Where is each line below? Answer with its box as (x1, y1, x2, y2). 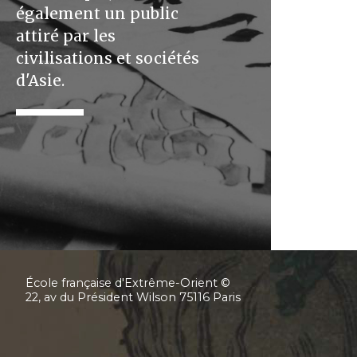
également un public (16, 4, 178, 23)
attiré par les (16, 26, 116, 45)
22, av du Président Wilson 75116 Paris (25, 290, 241, 304)
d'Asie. (16, 71, 65, 90)
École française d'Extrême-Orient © (25, 276, 230, 290)
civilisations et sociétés (16, 49, 199, 68)
